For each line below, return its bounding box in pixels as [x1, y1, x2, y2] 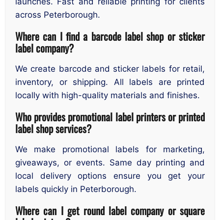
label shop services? [15, 120, 91, 136]
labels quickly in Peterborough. [15, 184, 137, 194]
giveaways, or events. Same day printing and [15, 158, 205, 168]
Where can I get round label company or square [15, 202, 205, 218]
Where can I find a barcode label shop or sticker [15, 28, 205, 44]
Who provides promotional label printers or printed [15, 109, 205, 124]
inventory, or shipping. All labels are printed [15, 77, 205, 87]
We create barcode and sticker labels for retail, [15, 64, 205, 74]
